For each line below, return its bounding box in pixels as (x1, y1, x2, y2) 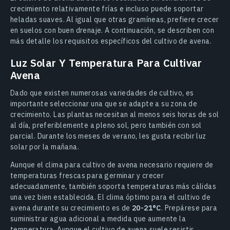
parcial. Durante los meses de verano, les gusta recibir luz (10, 131, 206, 141)
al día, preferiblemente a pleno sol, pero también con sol (10, 121, 202, 130)
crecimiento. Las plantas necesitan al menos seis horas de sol (10, 110, 219, 119)
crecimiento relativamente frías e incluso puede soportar (10, 4, 204, 13)
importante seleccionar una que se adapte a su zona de (10, 99, 198, 108)
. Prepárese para (161, 203, 218, 213)
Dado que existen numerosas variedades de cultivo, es (10, 88, 194, 98)
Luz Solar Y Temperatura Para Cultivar (10, 56, 202, 70)
